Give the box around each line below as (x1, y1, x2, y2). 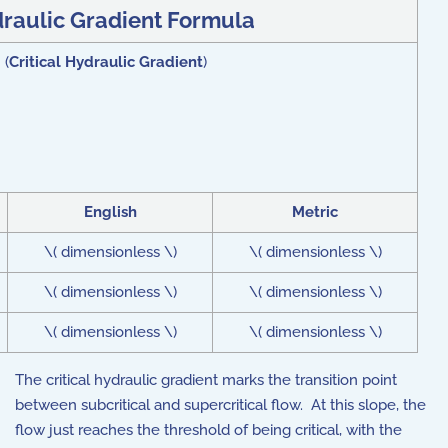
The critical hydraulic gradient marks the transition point (15, 371, 397, 389)
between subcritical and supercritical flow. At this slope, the (15, 396, 426, 414)
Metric (292, 203, 338, 221)
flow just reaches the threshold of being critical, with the (15, 421, 402, 439)
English (83, 203, 137, 221)
